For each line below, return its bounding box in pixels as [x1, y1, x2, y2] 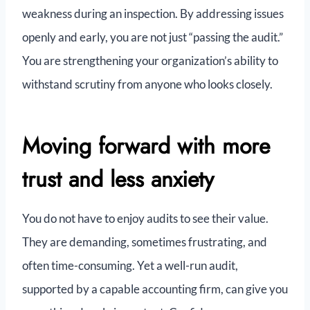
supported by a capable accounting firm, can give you [22, 282, 288, 297]
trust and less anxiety [22, 163, 214, 196]
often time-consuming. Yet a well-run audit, [22, 258, 238, 273]
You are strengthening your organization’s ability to [22, 53, 278, 69]
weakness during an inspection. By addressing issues [22, 6, 284, 21]
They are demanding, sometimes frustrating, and [22, 235, 267, 250]
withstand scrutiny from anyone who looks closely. [22, 77, 273, 92]
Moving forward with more [22, 130, 270, 163]
